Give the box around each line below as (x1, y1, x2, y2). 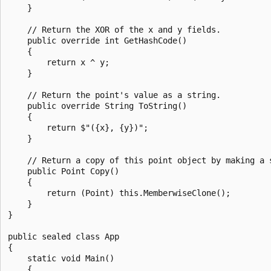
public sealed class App (8, 231, 119, 241)
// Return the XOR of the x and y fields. (8, 24, 221, 34)
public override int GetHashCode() (8, 35, 187, 45)
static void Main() (8, 253, 114, 263)
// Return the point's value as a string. (8, 90, 221, 100)
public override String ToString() (8, 100, 187, 111)
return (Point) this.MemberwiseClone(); (8, 188, 230, 198)
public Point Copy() (8, 166, 119, 176)
